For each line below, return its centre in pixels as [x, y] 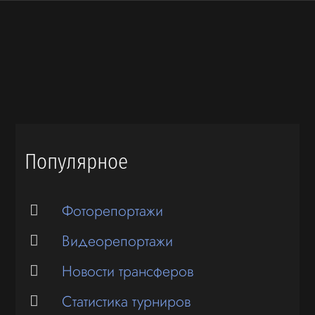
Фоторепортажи [113, 210]
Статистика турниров [127, 302]
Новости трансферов [128, 271]
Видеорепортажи [118, 241]
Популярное [76, 162]
